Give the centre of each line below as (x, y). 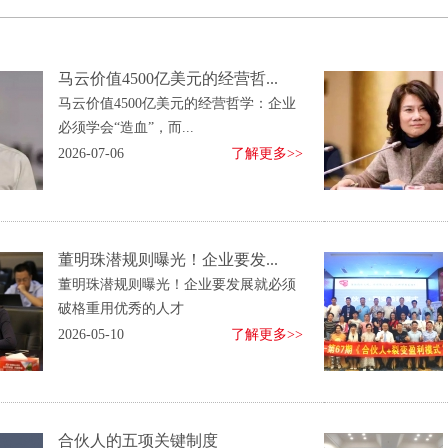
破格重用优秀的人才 (121, 308)
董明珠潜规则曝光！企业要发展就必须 (177, 284)
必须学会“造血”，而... (126, 127)
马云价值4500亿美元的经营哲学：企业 (177, 103)
